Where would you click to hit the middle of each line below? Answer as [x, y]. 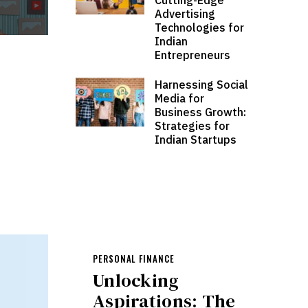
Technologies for [200, 27]
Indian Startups [196, 139]
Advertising [185, 13]
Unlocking [136, 280]
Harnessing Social [202, 84]
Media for [180, 98]
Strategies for [192, 125]
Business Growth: [201, 112]
